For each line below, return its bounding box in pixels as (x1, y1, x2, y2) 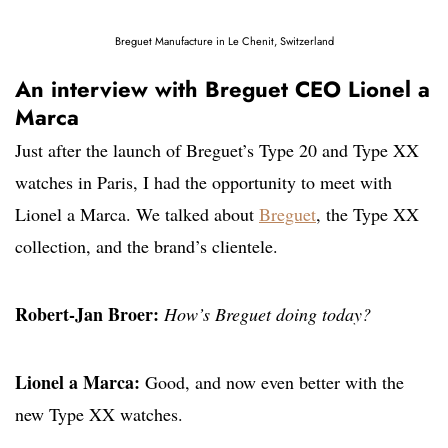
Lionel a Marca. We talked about (15, 202, 259, 227)
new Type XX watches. (15, 402, 183, 427)
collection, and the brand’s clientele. (15, 234, 278, 259)
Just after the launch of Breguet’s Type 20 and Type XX (15, 138, 419, 163)
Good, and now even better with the (140, 370, 404, 395)
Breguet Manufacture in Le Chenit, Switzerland (114, 33, 334, 50)
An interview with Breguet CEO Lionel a (15, 73, 430, 106)
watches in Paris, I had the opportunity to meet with (15, 170, 392, 195)
